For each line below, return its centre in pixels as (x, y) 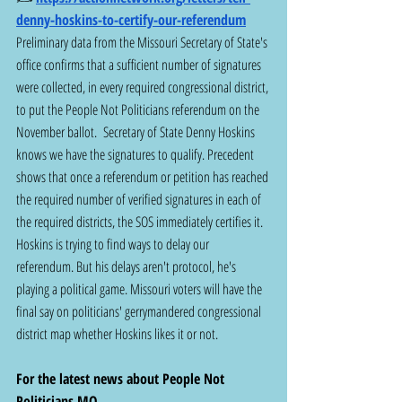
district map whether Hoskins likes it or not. (117, 333)
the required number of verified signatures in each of (140, 199)
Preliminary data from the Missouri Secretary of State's (143, 42)
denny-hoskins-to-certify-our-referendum (131, 19)
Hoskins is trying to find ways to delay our (114, 244)
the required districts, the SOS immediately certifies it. (141, 221)
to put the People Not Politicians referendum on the (139, 109)
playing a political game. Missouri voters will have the (140, 288)
